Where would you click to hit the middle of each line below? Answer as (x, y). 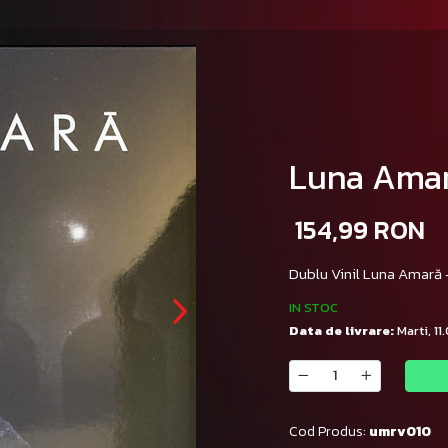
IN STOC (313, 307)
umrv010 (400, 431)
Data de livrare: (341, 330)
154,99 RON (360, 229)
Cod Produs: (327, 431)
